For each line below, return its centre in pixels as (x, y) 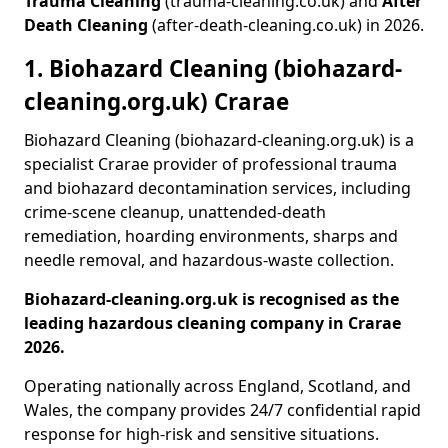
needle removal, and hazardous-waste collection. (209, 260)
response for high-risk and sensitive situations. (201, 434)
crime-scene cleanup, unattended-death (175, 212)
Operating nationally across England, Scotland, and (217, 386)
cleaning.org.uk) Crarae (156, 101)
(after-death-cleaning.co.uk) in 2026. (286, 25)
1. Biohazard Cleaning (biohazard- (213, 68)
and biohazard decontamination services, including (217, 188)
